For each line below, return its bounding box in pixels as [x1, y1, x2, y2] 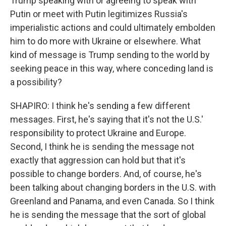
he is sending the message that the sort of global [10, 209, 206, 220]
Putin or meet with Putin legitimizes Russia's [10, 9, 188, 20]
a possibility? [10, 77, 62, 88]
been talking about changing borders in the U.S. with [10, 182, 216, 193]
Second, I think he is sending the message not [10, 141, 194, 152]
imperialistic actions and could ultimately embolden [10, 22, 215, 33]
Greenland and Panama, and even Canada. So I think [10, 196, 214, 207]
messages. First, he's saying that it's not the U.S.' [10, 114, 203, 125]
